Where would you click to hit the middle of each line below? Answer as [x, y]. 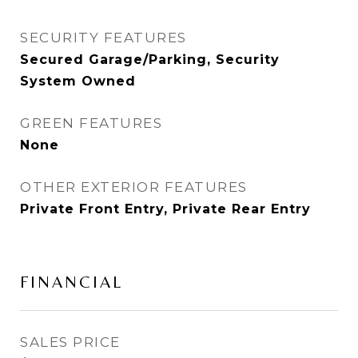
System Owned [78, 81]
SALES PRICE [70, 342]
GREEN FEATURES [91, 123]
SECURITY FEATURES [103, 38]
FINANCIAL [72, 282]
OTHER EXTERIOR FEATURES [134, 187]
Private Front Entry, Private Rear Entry [165, 209]
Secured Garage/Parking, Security [150, 60]
